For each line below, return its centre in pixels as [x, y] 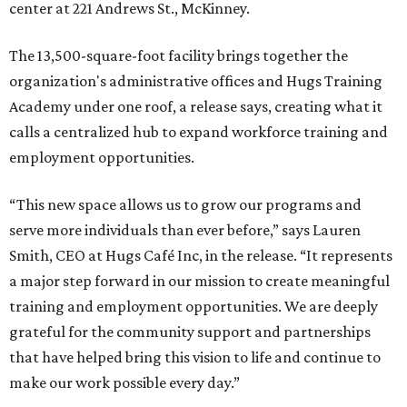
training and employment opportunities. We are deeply [194, 307]
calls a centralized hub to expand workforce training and [199, 132]
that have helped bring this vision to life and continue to [195, 357]
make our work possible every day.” [124, 383]
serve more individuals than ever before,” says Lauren [185, 230]
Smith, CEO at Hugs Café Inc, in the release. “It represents [201, 256]
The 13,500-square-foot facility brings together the [179, 56]
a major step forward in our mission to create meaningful [199, 281]
